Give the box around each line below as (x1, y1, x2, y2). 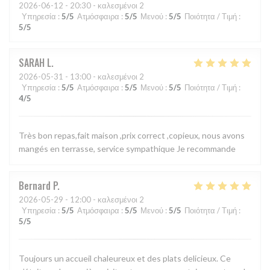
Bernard (19, 178, 51, 193)
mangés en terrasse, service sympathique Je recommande (19, 143, 236, 154)
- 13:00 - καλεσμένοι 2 (63, 72, 144, 82)
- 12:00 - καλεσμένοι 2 (63, 195, 144, 205)
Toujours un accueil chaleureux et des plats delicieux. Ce (19, 253, 231, 264)
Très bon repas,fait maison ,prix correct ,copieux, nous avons (19, 130, 245, 141)
